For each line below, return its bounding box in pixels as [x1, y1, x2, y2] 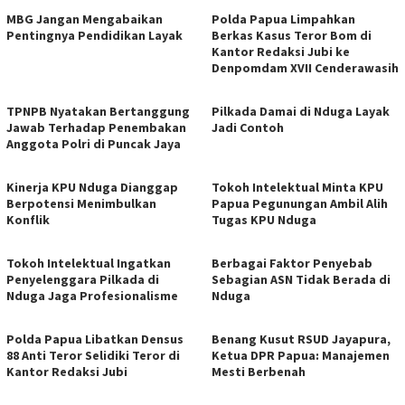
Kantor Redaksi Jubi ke [212, 42, 350, 60]
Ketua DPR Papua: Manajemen [212, 346, 390, 363]
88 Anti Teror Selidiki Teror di [6, 346, 180, 363]
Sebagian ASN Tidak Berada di [212, 270, 391, 287]
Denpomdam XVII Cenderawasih [212, 59, 399, 76]
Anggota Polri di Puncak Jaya [6, 135, 181, 152]
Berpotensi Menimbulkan [6, 194, 156, 212]
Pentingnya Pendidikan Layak [6, 26, 183, 43]
